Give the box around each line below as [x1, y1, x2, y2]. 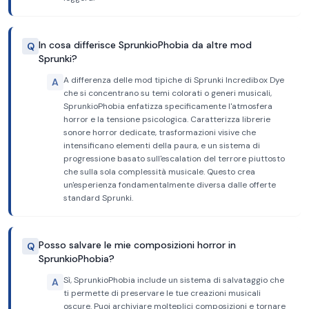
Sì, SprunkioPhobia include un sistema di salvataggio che [63, 275, 284, 286]
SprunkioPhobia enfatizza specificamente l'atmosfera [63, 101, 272, 112]
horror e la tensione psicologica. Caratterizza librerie [63, 114, 270, 125]
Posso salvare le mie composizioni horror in [39, 239, 236, 251]
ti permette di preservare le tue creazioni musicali [63, 288, 261, 299]
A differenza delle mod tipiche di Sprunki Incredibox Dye [63, 74, 284, 86]
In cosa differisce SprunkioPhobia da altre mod [39, 39, 252, 51]
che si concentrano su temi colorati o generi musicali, [63, 88, 272, 99]
